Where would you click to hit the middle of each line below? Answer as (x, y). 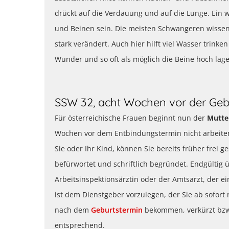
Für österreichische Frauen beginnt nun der (131, 118)
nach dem (73, 210)
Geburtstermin (117, 210)
